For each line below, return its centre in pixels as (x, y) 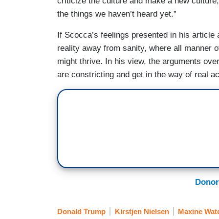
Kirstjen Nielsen (142, 212)
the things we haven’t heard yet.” (117, 14)
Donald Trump (81, 212)
